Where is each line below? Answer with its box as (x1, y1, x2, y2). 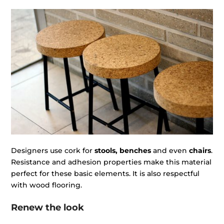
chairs (189, 146, 211, 155)
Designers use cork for (11, 146, 95, 155)
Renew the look (11, 202, 84, 213)
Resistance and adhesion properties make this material (11, 157, 212, 167)
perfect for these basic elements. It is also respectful (11, 169, 200, 178)
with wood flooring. (11, 180, 82, 190)
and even (151, 146, 189, 155)
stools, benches (94, 146, 151, 155)
